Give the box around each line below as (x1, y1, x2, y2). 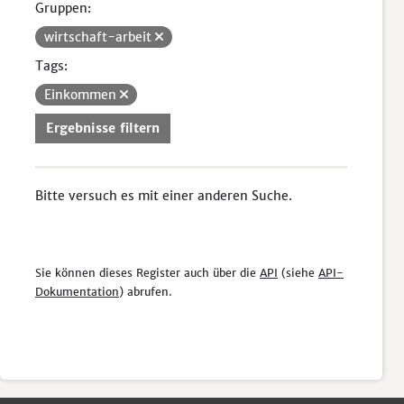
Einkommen (44, 87, 120, 103)
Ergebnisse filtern (46, 120, 160, 136)
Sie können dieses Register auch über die (35, 266, 260, 280)
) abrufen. (119, 285, 172, 298)
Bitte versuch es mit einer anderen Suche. (35, 188, 292, 204)
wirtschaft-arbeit (44, 29, 155, 45)
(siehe (278, 266, 318, 280)
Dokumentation (35, 285, 119, 298)
